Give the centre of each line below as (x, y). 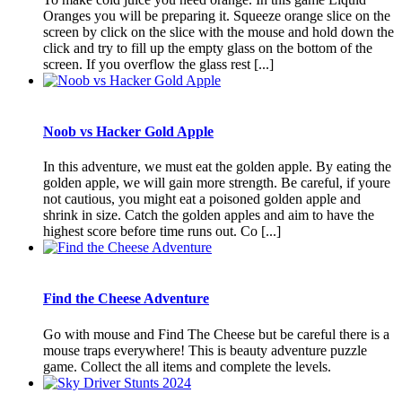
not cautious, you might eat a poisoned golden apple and (202, 199)
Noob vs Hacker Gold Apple (128, 131)
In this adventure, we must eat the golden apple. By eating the (217, 167)
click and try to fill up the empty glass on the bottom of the (208, 48)
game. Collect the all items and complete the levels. (187, 366)
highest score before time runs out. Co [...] (162, 232)
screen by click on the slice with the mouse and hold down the (218, 31)
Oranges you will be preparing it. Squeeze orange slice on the (217, 15)
